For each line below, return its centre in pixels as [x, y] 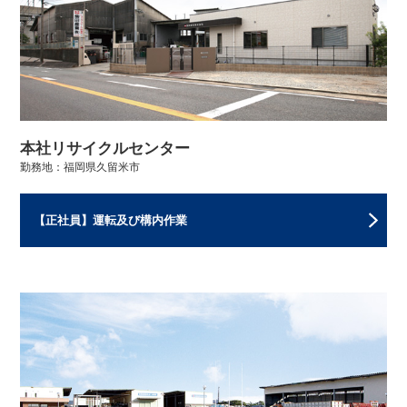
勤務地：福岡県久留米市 [80, 168]
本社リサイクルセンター [105, 149]
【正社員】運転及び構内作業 [111, 221]
